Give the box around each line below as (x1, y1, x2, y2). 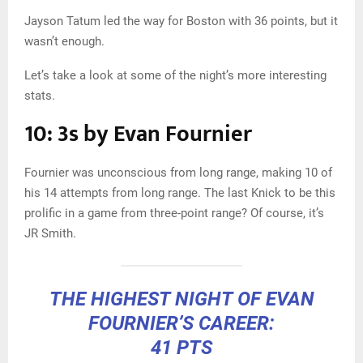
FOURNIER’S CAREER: (88, 311, 275, 335)
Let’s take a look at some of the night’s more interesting (24, 67, 327, 83)
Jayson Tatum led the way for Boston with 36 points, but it (24, 13, 338, 28)
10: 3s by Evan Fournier (24, 114, 252, 153)
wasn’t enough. (24, 33, 105, 49)
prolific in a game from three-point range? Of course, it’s (24, 205, 324, 220)
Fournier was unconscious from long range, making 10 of (24, 164, 332, 180)
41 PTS (151, 335, 212, 359)
